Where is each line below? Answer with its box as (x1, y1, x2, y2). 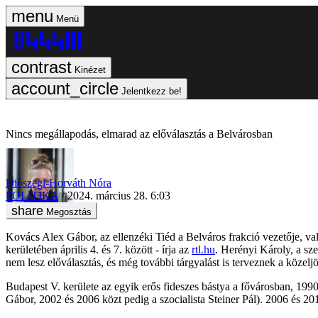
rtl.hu (192, 243, 215, 256)
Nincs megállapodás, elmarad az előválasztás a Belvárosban (6, 128, 273, 140)
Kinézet (75, 65, 106, 75)
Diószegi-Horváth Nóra (6, 176, 111, 189)
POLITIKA (6, 189, 58, 202)
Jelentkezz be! (121, 86, 182, 97)
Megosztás (46, 206, 92, 217)
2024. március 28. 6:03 (67, 189, 170, 202)
